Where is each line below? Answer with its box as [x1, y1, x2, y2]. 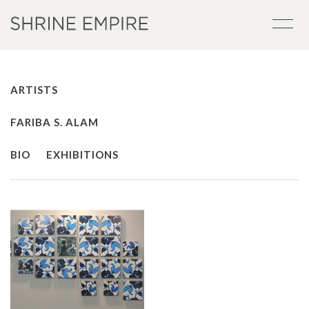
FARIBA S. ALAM [10, 116, 101, 128]
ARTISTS [10, 83, 58, 96]
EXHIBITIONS [46, 148, 119, 161]
